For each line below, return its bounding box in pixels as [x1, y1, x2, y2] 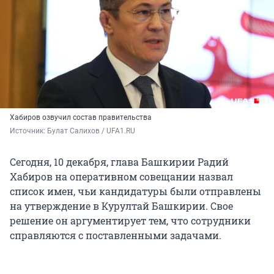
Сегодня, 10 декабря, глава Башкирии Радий [10, 155, 229, 168]
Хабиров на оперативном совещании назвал [10, 169, 233, 183]
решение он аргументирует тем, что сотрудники [10, 213, 251, 227]
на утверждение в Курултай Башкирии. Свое [10, 199, 233, 212]
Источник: [10, 126, 47, 135]
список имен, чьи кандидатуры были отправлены [10, 184, 261, 198]
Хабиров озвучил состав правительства [10, 113, 152, 122]
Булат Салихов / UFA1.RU [47, 126, 135, 135]
